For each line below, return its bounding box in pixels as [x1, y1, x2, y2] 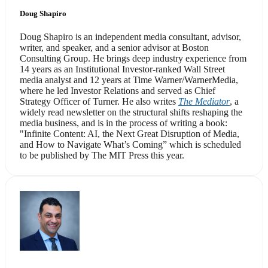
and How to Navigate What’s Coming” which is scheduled [20, 139, 241, 150]
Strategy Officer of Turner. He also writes [20, 96, 178, 107]
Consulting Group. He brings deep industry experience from [20, 53, 246, 64]
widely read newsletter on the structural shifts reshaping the [20, 107, 242, 118]
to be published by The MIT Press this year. [20, 150, 184, 161]
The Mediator [178, 96, 230, 107]
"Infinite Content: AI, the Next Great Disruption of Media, [20, 129, 239, 139]
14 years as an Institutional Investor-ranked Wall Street [20, 64, 225, 75]
